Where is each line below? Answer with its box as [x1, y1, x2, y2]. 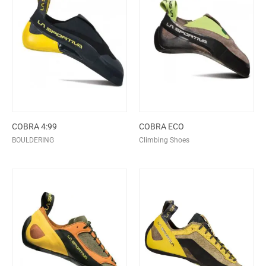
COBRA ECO [139, 121, 184, 131]
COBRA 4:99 [12, 121, 57, 131]
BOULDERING [12, 136, 54, 145]
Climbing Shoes [139, 136, 189, 145]
